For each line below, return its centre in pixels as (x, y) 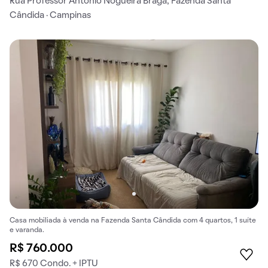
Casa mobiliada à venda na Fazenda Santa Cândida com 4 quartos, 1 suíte (133, 221)
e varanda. (27, 231)
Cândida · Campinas (50, 15)
